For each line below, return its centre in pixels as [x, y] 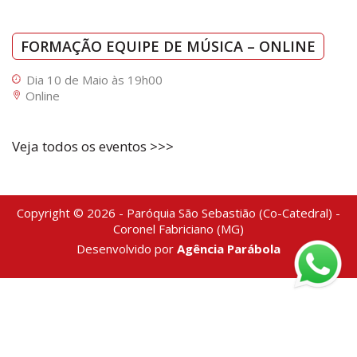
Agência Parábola [229, 249]
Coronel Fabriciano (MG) [178, 229]
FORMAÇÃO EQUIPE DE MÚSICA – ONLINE [168, 47]
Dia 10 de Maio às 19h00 [94, 80]
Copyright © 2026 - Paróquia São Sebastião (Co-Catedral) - [178, 213]
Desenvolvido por [127, 249]
